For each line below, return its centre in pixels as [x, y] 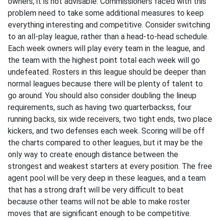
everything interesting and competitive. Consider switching [109, 25]
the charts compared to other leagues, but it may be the [105, 143]
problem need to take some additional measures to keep [106, 13]
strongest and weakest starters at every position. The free [110, 166]
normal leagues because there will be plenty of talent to [105, 84]
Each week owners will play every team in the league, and [106, 48]
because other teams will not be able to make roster [99, 202]
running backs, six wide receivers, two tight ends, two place [110, 119]
